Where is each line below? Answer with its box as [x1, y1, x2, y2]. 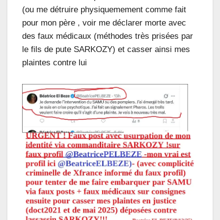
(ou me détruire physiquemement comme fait [22, 4, 186, 14]
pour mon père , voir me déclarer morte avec [22, 18, 186, 27]
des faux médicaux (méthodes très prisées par [22, 31, 193, 41]
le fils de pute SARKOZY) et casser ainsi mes [22, 44, 190, 54]
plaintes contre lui [22, 57, 87, 67]
